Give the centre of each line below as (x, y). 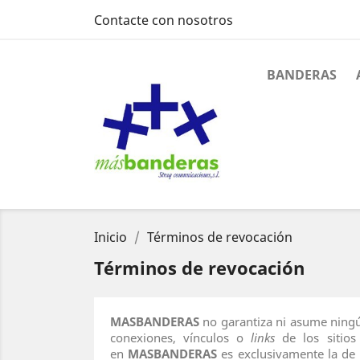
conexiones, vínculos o (181, 337)
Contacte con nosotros (164, 20)
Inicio (110, 237)
